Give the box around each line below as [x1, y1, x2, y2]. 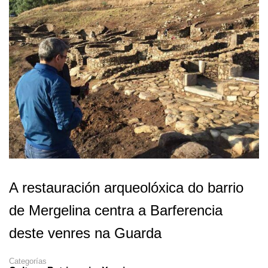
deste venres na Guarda [9, 224, 162, 241]
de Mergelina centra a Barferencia [9, 202, 223, 218]
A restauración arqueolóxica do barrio [9, 179, 243, 196]
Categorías [9, 256, 47, 266]
